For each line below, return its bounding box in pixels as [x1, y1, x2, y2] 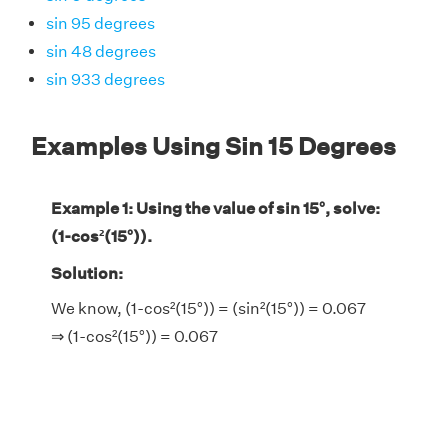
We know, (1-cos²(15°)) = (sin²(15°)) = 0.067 [51, 298, 366, 318]
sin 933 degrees [46, 69, 165, 89]
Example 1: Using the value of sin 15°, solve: [51, 198, 380, 218]
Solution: [51, 263, 123, 283]
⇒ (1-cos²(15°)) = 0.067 [51, 326, 218, 346]
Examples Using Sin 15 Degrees [31, 131, 396, 160]
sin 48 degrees [46, 41, 156, 61]
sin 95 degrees [46, 13, 155, 33]
